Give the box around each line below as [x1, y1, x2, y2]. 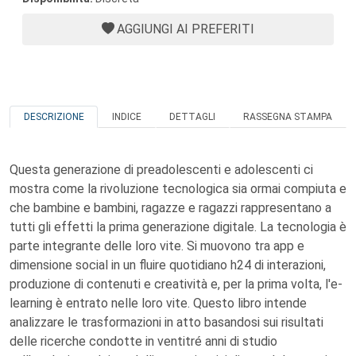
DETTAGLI [169, 111, 216, 122]
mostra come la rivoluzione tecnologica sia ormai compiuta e [10, 181, 346, 196]
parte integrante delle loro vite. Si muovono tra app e [10, 238, 304, 253]
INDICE [111, 111, 141, 122]
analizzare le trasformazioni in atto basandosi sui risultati [10, 315, 323, 330]
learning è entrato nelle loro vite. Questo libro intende [10, 296, 307, 311]
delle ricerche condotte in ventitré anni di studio [10, 334, 277, 349]
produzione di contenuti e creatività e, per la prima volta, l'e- [10, 277, 342, 292]
